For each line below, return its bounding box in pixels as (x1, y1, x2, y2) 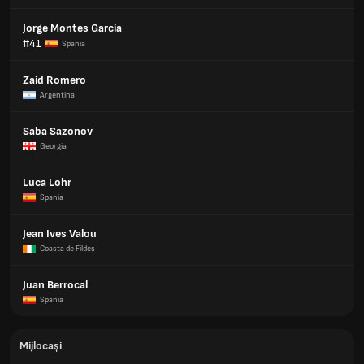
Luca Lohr (23, 175, 71, 189)
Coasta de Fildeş (40, 244, 95, 253)
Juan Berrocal (23, 278, 88, 292)
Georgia (40, 141, 67, 151)
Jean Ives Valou (23, 227, 97, 240)
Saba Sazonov (23, 124, 93, 138)
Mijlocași (19, 339, 62, 353)
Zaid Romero (23, 73, 86, 87)
